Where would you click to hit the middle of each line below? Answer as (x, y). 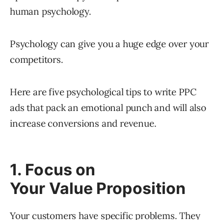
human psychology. (51, 12)
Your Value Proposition (98, 189)
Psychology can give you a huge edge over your (109, 44)
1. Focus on (53, 170)
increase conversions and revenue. (83, 124)
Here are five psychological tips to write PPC (103, 92)
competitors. (37, 60)
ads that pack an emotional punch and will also (108, 108)
